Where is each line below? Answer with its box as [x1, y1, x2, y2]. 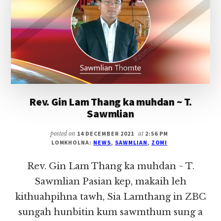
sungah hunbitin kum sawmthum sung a [18, 207, 203, 218]
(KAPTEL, [141, 3, 173, 12]
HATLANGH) [141, 14, 181, 23]
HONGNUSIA [141, 36, 183, 45]
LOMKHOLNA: [51, 139, 94, 147]
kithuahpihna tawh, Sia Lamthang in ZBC [15, 191, 206, 203]
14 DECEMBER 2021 [77, 130, 134, 138]
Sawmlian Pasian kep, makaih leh [35, 176, 186, 187]
